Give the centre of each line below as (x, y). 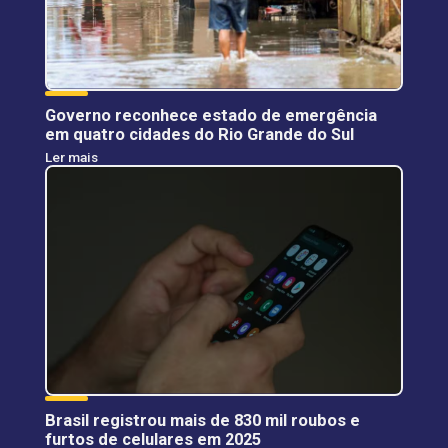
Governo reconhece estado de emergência (210, 115)
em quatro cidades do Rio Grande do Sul (199, 134)
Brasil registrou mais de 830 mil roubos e (202, 420)
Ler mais (71, 156)
